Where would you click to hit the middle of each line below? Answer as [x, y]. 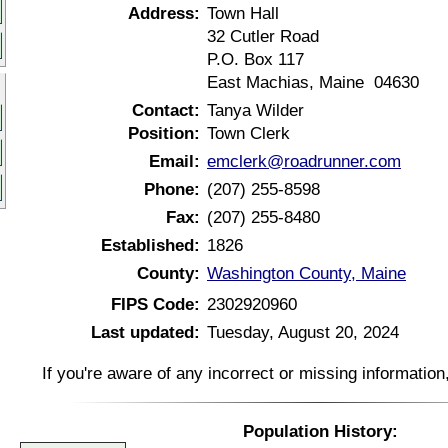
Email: [174, 161]
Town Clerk [248, 133]
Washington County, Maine [306, 273]
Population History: [320, 431]
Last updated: [145, 332]
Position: [164, 133]
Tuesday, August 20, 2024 [303, 332]
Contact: [166, 110]
